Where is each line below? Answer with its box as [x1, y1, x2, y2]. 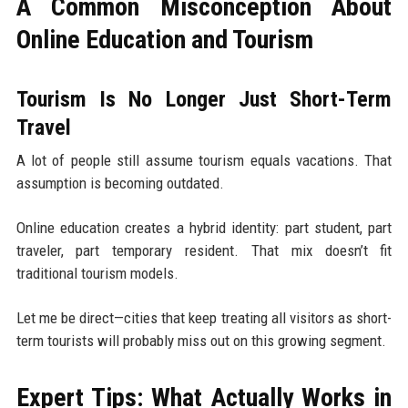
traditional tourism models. [15, 264, 178, 283]
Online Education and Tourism [15, 25, 313, 56]
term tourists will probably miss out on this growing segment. [15, 331, 386, 351]
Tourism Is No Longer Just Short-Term [15, 87, 393, 113]
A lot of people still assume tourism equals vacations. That [15, 151, 393, 170]
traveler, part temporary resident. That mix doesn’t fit [15, 241, 393, 260]
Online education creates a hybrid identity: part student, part [15, 219, 393, 238]
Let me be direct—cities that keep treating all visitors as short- [15, 309, 393, 328]
